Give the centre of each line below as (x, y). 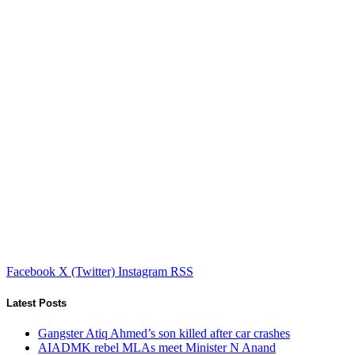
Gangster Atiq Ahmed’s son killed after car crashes (164, 333)
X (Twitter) (87, 272)
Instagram (143, 272)
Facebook (31, 272)
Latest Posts (36, 303)
